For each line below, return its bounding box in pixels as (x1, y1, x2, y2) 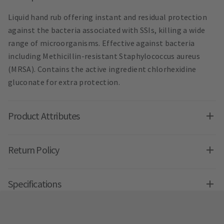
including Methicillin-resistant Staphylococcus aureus (8, 51, 200, 61)
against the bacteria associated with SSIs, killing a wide (8, 25, 205, 35)
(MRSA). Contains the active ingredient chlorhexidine (8, 64, 196, 74)
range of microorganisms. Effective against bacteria (8, 38, 195, 48)
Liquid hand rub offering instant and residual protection (8, 12, 207, 22)
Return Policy (8, 143, 59, 156)
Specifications (8, 177, 61, 190)
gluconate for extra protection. (8, 77, 120, 87)
